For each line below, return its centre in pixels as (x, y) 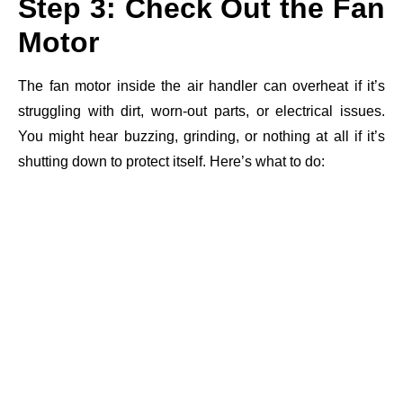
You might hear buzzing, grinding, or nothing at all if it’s (201, 136)
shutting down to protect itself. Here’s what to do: (171, 161)
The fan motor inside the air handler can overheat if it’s (201, 85)
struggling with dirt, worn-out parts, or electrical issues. (201, 111)
